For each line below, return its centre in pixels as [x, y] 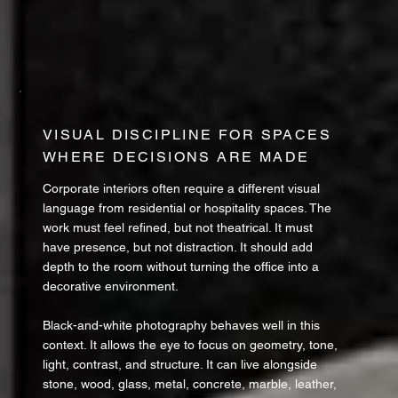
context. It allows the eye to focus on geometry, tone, [190, 345]
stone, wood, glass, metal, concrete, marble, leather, [189, 384]
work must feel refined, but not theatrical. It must [177, 228]
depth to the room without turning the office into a [180, 267]
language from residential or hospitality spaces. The [187, 208]
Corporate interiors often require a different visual [181, 189]
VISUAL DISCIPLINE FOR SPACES [187, 135]
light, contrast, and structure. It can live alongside [179, 365]
